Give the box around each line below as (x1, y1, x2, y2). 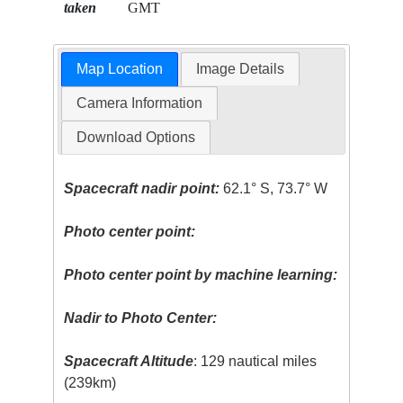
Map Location (76, 61, 163, 77)
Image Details (196, 61, 285, 77)
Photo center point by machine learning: (64, 267, 338, 283)
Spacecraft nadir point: (64, 181, 220, 197)
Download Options (76, 130, 195, 146)
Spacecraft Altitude (64, 354, 194, 370)
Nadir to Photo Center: (64, 310, 218, 327)
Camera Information (76, 95, 202, 112)
